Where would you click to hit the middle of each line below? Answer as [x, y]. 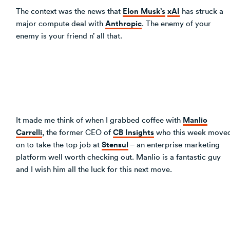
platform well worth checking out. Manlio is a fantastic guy [118, 156]
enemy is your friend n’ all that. [69, 35]
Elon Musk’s [144, 11]
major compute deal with [61, 23]
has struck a [202, 11]
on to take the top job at [59, 144]
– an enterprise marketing [174, 144]
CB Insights [133, 132]
